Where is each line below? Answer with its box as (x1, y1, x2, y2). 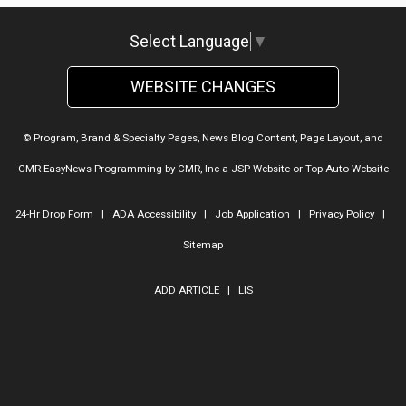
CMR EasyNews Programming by (17, 162, 178, 176)
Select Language (130, 32, 249, 52)
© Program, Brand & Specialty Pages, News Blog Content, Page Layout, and (23, 131, 383, 145)
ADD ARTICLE (153, 284, 219, 297)
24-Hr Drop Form (15, 208, 93, 221)
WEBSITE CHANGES (130, 77, 275, 97)
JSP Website (230, 162, 290, 176)
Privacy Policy (309, 208, 374, 221)
